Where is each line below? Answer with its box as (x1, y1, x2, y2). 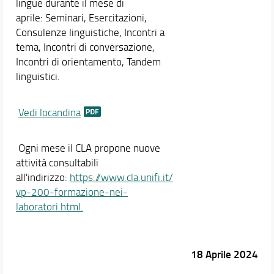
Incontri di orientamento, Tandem (15, 54, 161, 68)
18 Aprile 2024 (191, 246, 259, 262)
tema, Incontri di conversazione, (15, 39, 155, 54)
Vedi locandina (18, 105, 81, 120)
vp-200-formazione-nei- (15, 185, 128, 199)
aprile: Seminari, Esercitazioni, (15, 10, 147, 24)
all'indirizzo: (15, 170, 70, 185)
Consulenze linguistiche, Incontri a (15, 24, 165, 39)
